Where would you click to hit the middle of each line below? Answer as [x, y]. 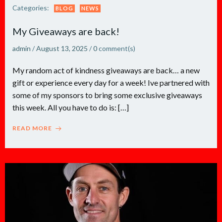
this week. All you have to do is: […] [71, 107]
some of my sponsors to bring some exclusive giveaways [107, 95]
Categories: [31, 8]
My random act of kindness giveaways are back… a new [106, 70]
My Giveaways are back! [66, 31]
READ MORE [32, 128]
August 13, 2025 [62, 48]
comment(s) [117, 48]
